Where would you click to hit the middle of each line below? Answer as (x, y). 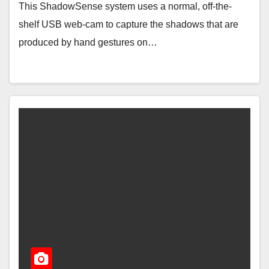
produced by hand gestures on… (88, 43)
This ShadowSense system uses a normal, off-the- (125, 7)
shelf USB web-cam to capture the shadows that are (128, 25)
